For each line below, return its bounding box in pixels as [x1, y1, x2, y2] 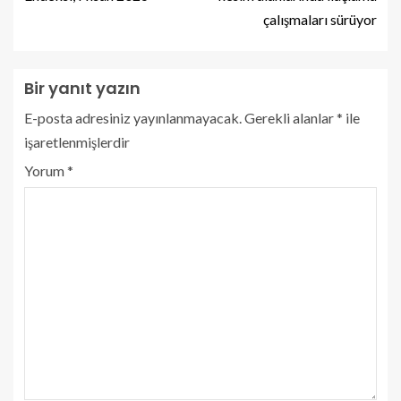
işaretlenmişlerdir [24, 132, 130, 150]
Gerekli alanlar [244, 108, 337, 126]
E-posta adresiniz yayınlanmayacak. [24, 108, 242, 126]
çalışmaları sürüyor [263, 10, 377, 28]
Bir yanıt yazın [24, 76, 141, 99]
